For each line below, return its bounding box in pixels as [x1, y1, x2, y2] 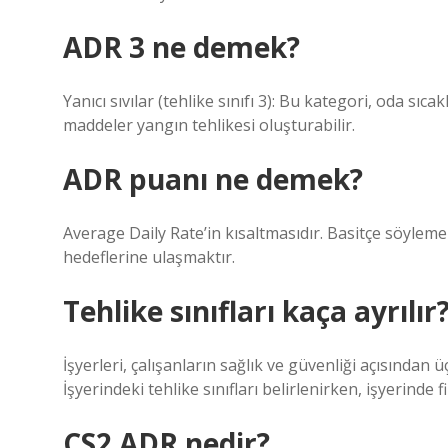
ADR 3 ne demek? [63, 28, 300, 66]
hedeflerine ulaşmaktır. [63, 246, 235, 268]
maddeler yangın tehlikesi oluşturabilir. [63, 114, 355, 136]
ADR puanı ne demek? [63, 160, 363, 198]
